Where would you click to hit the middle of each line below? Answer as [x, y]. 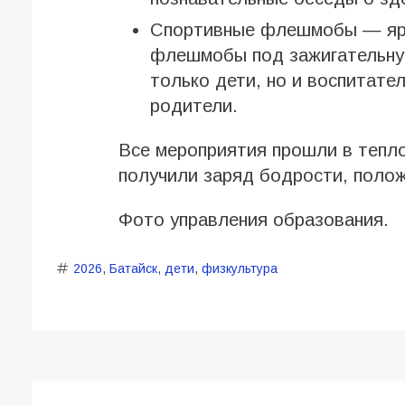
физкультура [239, 269]
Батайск [133, 269]
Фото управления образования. [253, 220]
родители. [193, 106]
